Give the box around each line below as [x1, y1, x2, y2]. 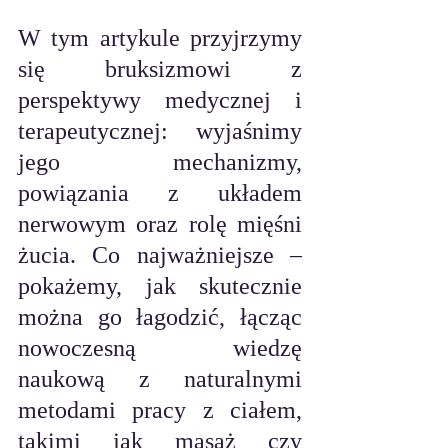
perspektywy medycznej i [18, 87, 302, 113]
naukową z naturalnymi [18, 366, 302, 392]
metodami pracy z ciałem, [18, 397, 302, 423]
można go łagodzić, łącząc [18, 304, 302, 330]
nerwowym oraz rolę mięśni [18, 211, 302, 237]
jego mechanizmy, [18, 149, 302, 175]
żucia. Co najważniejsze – [18, 242, 302, 268]
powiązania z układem [18, 180, 302, 206]
